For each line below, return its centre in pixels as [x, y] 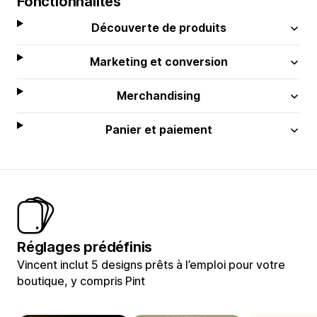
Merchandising [159, 95]
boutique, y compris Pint [81, 281]
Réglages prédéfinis [85, 247]
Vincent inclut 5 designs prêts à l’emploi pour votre [151, 264]
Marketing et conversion [158, 61]
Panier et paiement [158, 129]
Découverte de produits [158, 27]
